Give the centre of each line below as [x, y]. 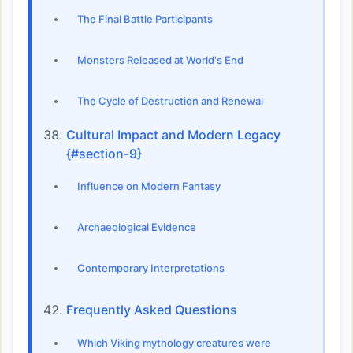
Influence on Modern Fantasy [149, 186]
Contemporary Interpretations [151, 268]
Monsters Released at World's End [160, 60]
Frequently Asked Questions [152, 309]
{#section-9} [104, 153]
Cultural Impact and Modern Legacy [173, 134]
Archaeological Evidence [137, 227]
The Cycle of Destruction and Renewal [170, 101]
